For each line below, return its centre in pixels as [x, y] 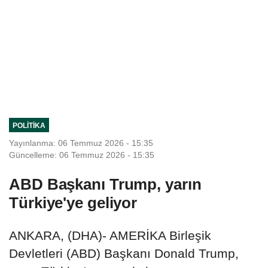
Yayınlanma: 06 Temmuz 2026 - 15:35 [81, 143]
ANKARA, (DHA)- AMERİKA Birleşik [110, 235]
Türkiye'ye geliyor [73, 202]
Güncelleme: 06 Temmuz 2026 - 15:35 [82, 155]
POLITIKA [29, 125]
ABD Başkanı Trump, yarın [105, 184]
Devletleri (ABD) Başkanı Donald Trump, [124, 253]
